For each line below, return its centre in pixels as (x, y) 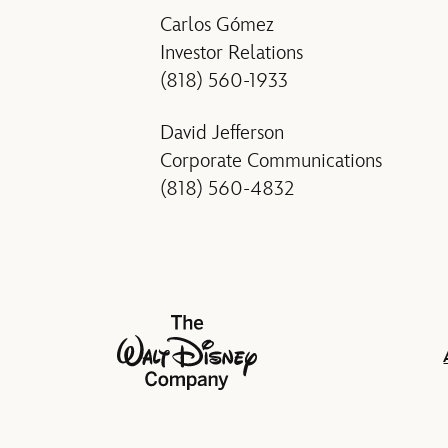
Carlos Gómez (217, 25)
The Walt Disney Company (211, 329)
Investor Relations (231, 53)
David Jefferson (222, 133)
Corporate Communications (271, 161)
